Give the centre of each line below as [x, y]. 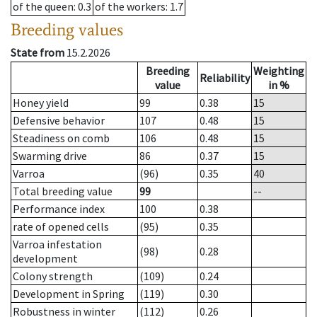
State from [38, 53]
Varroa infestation [57, 244]
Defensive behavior [59, 121]
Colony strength [53, 276]
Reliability [225, 78]
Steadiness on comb [61, 138]
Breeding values [67, 30]
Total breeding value [63, 191]
